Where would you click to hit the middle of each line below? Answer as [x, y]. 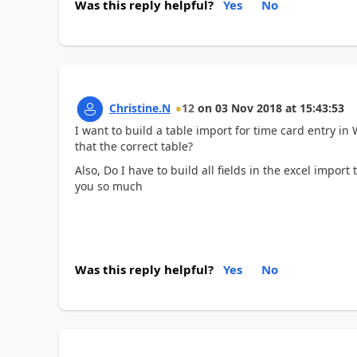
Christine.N [139, 108]
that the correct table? [133, 146]
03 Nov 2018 [248, 108]
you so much [108, 186]
